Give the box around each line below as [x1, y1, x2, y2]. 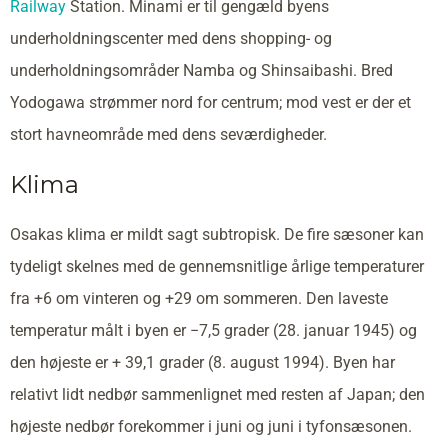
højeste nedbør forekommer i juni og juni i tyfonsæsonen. [10, 416, 412, 436]
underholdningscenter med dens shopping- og [10, 28, 332, 48]
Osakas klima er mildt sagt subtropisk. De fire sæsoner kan [10, 224, 424, 244]
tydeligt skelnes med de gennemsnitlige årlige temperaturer [10, 256, 424, 276]
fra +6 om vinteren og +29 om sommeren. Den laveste [10, 288, 388, 308]
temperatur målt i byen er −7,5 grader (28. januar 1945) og [10, 320, 417, 340]
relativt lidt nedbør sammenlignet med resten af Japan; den [10, 384, 425, 404]
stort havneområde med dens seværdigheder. [10, 124, 327, 144]
